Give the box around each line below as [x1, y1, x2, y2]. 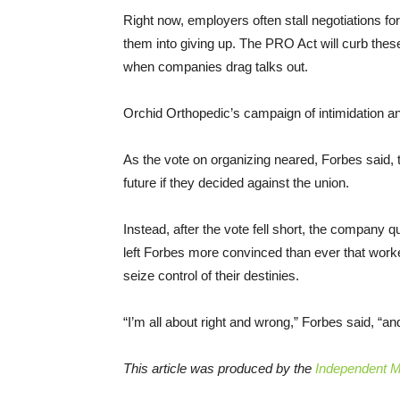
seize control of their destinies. [123, 268, 299, 284]
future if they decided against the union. [123, 175, 349, 191]
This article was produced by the [123, 361, 315, 377]
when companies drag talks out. [123, 59, 308, 75]
